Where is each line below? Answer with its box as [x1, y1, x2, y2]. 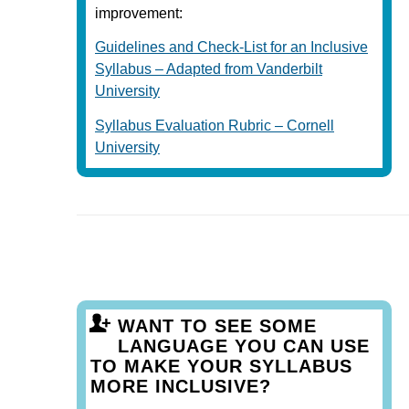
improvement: [95, 5, 183, 21]
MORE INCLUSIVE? [90, 375, 271, 396]
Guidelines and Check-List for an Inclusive [95, 39, 368, 56]
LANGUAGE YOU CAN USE [118, 335, 370, 356]
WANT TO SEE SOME [118, 315, 317, 336]
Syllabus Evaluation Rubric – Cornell [95, 117, 334, 133]
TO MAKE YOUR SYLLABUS [90, 355, 352, 376]
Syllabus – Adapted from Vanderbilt [95, 61, 322, 78]
